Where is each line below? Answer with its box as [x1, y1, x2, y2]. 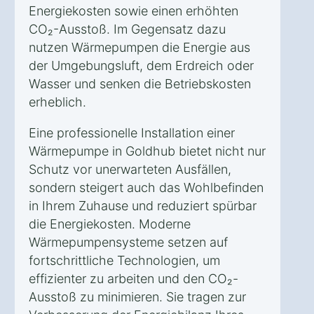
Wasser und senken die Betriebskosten [29, 76, 251, 91]
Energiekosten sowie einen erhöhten [29, 3, 238, 18]
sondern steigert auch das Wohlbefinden [29, 179, 264, 195]
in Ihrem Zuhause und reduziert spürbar [29, 198, 257, 213]
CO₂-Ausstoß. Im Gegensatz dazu [29, 21, 226, 36]
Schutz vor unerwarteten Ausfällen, [29, 161, 231, 177]
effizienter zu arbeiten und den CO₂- [29, 271, 238, 286]
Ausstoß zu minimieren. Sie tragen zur [29, 289, 246, 304]
